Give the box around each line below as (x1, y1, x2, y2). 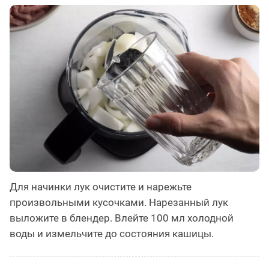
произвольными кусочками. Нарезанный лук (10, 196, 228, 208)
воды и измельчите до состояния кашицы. (10, 227, 214, 240)
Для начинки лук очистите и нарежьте (10, 180, 192, 193)
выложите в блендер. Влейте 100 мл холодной (10, 211, 234, 224)
